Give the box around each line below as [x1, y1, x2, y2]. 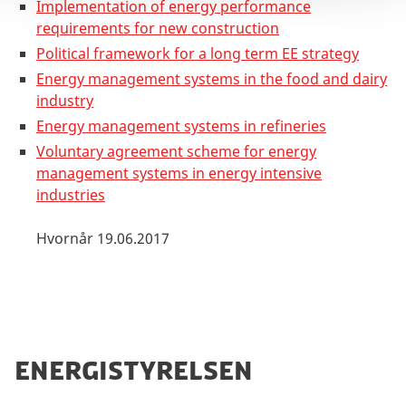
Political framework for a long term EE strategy [36, 43, 359, 64]
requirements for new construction [36, 18, 279, 39]
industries [36, 185, 105, 206]
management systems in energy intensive [36, 163, 322, 184]
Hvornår [36, 228, 97, 249]
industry [36, 91, 93, 111]
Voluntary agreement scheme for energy [36, 141, 316, 162]
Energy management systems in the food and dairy [36, 69, 387, 90]
